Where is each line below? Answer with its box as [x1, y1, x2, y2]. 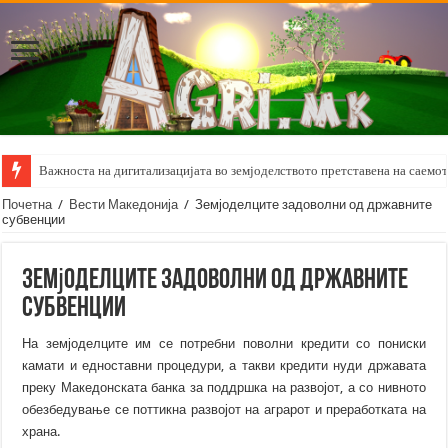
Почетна [2, 196, 53, 212]
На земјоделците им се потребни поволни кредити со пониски [22, 335, 426, 351]
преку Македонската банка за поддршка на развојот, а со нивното [22, 379, 426, 395]
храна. [22, 423, 61, 439]
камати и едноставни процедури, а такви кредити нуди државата [22, 357, 426, 373]
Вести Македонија [69, 196, 179, 212]
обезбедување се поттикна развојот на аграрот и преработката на [22, 401, 426, 417]
